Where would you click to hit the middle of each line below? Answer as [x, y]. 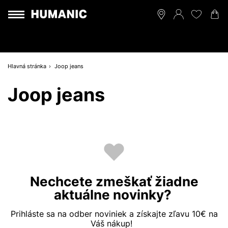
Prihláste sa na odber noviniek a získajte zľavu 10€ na [114, 214]
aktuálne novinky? [114, 195]
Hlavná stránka [27, 66]
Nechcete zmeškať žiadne [114, 181]
